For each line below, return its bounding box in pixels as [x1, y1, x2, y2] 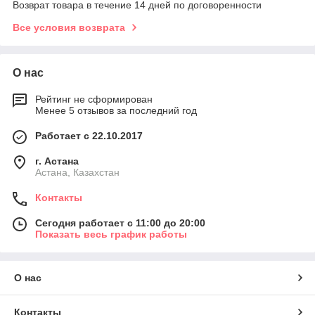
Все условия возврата [13, 22, 125, 34]
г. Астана [35, 155, 79, 167]
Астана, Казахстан [35, 167, 120, 179]
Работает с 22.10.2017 [35, 130, 143, 142]
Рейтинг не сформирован [35, 94, 153, 105]
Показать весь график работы [35, 229, 187, 240]
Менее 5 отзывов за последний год [35, 105, 197, 117]
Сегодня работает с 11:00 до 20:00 [35, 217, 205, 229]
